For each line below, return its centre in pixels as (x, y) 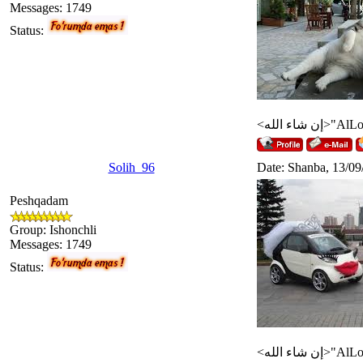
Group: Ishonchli (53, 229)
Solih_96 (131, 167)
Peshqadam (39, 200)
